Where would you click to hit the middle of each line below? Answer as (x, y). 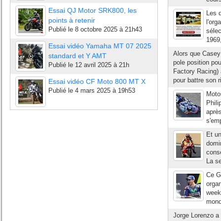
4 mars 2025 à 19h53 (105, 91)
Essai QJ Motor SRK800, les (92, 10)
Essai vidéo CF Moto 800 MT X (97, 81)
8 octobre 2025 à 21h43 (109, 29)
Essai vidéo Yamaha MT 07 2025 (100, 46)
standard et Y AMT (77, 56)
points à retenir (72, 20)
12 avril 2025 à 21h (102, 65)
